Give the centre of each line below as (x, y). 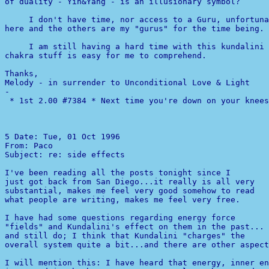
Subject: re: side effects (65, 155)
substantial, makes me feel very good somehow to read (130, 191)
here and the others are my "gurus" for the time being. (134, 29)
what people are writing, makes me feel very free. (122, 200)
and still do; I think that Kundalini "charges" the (125, 236)
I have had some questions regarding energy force (120, 218)
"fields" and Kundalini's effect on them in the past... (134, 227)
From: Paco (31, 146)
